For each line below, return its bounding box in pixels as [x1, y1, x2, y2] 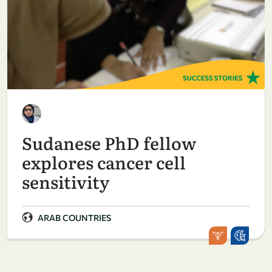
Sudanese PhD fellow [22, 129, 196, 155]
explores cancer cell [22, 149, 186, 175]
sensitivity [22, 168, 109, 194]
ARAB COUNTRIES [38, 212, 111, 223]
